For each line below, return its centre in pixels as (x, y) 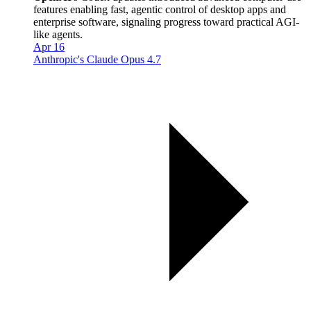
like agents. (58, 34)
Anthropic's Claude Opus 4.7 (97, 59)
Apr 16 (49, 47)
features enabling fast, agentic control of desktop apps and (160, 9)
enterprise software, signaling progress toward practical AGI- (166, 22)
